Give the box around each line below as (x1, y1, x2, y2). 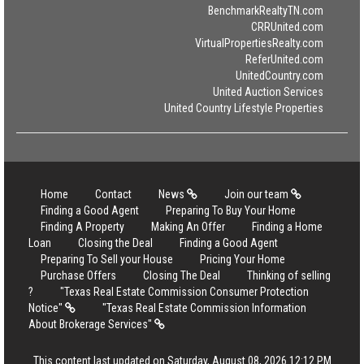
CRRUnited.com (251, 20, 323, 33)
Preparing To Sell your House (41, 253, 173, 266)
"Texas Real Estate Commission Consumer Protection (60, 285, 309, 298)
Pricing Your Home (200, 253, 285, 266)
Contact (95, 188, 132, 201)
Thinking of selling (247, 269, 331, 282)
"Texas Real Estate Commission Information (102, 301, 306, 314)
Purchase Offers (41, 269, 116, 282)
